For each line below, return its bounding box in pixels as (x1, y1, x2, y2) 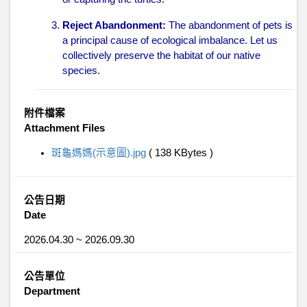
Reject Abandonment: (62, 20, 166, 31)
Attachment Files (24, 123, 105, 134)
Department (24, 286, 80, 297)
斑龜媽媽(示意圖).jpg (51, 147, 149, 158)
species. (62, 65, 100, 76)
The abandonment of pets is (166, 20, 293, 31)
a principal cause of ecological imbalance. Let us (62, 35, 278, 46)
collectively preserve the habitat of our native (62, 50, 260, 61)
